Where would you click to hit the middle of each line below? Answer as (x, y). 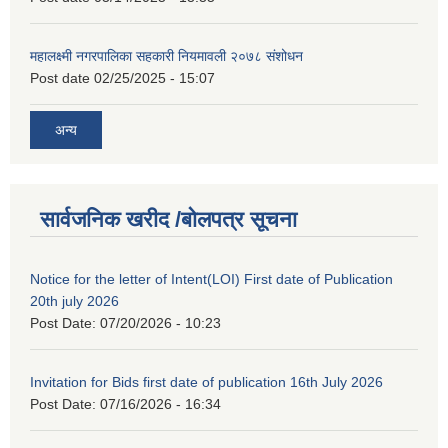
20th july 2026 (74, 301)
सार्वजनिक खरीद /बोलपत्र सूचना (168, 220)
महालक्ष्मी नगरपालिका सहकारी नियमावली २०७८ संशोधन (166, 56)
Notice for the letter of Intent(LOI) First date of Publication (211, 279)
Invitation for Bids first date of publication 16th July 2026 (206, 382)
